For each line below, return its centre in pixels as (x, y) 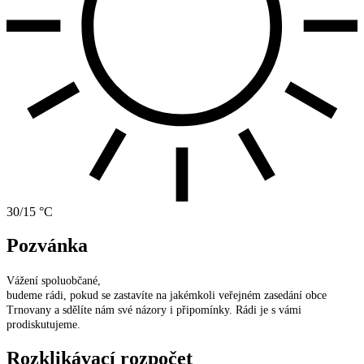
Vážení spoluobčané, (54, 281)
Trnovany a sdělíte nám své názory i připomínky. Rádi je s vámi (154, 310)
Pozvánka (47, 246)
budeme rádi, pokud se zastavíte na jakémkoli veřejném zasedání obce (167, 296)
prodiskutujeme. (43, 325)
